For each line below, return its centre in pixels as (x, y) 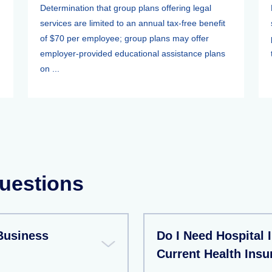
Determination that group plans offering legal (126, 8)
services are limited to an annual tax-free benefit (133, 23)
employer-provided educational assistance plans (133, 53)
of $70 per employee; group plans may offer (124, 38)
